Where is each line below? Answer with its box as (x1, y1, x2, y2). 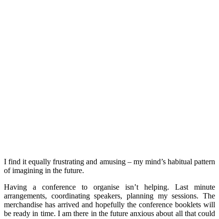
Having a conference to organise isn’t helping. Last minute (4, 182, 215, 191)
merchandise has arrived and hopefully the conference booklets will (4, 200, 215, 209)
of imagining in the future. (4, 166, 84, 175)
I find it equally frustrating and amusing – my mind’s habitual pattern (4, 157, 215, 166)
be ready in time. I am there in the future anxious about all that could (4, 209, 215, 218)
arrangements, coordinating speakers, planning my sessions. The (4, 191, 215, 200)
